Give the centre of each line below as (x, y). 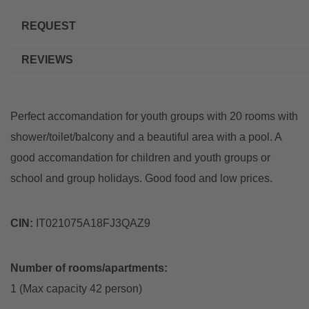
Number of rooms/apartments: (89, 268)
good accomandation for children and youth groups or (140, 157)
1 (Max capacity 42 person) (76, 288)
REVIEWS (47, 59)
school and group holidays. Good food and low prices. (141, 178)
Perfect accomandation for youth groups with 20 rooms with (154, 116)
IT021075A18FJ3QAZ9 (92, 223)
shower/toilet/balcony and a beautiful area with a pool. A (146, 137)
